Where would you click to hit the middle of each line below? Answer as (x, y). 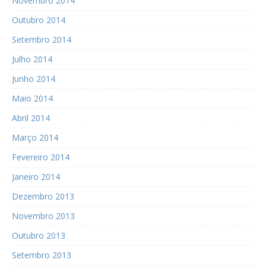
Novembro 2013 (43, 216)
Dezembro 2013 (43, 197)
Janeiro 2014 (36, 177)
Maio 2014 (32, 99)
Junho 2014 (34, 79)
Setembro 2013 (42, 255)
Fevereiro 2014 (41, 157)
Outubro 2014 (39, 20)
